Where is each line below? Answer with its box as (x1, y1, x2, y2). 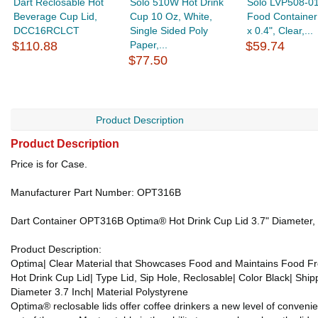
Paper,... (130, 39, 168, 51)
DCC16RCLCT (13, 25, 80, 37)
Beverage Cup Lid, (13, 11, 98, 23)
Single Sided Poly (130, 25, 209, 37)
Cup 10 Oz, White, (130, 11, 213, 23)
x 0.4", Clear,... (246, 25, 313, 37)
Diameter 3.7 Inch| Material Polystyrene (11, 286, 188, 298)
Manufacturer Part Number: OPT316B (11, 187, 181, 199)
